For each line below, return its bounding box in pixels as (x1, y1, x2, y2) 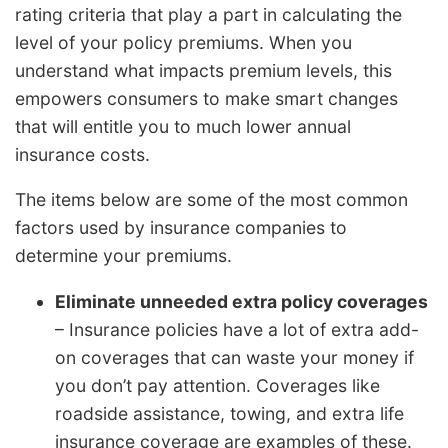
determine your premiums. (15, 245, 232, 267)
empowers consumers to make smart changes (15, 87, 398, 109)
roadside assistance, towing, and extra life (55, 403, 404, 425)
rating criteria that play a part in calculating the (15, 3, 402, 25)
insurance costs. (15, 143, 150, 165)
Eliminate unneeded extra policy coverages (55, 291, 428, 313)
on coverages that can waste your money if (55, 347, 414, 369)
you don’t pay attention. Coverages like (55, 375, 380, 397)
